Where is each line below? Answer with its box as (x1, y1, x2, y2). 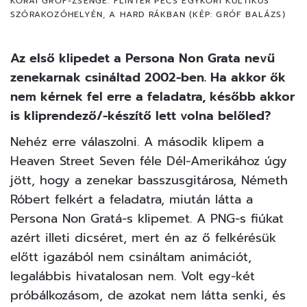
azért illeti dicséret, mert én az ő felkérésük (10, 228, 276, 247)
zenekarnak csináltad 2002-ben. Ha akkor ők (10, 67, 286, 87)
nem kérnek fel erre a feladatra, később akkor (10, 86, 295, 106)
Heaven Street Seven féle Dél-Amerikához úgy (10, 151, 287, 171)
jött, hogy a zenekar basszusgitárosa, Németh (10, 170, 288, 190)
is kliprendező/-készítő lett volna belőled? (10, 106, 271, 125)
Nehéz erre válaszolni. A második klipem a (10, 132, 264, 151)
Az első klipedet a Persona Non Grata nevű (10, 48, 275, 68)
